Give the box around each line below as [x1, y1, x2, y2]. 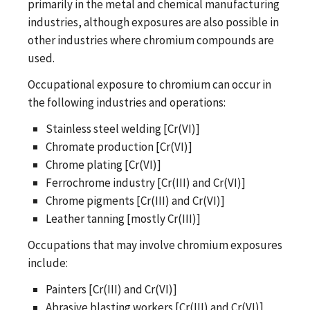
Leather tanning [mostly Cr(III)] [45, 210, 201, 226]
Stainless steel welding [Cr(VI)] [45, 120, 200, 136]
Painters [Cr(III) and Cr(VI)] [45, 281, 177, 297]
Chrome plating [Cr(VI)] [45, 156, 161, 172]
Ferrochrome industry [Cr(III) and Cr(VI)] [45, 174, 246, 190]
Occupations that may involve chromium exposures [28, 237, 282, 253]
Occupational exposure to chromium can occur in [28, 76, 271, 92]
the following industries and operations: [28, 94, 226, 110]
